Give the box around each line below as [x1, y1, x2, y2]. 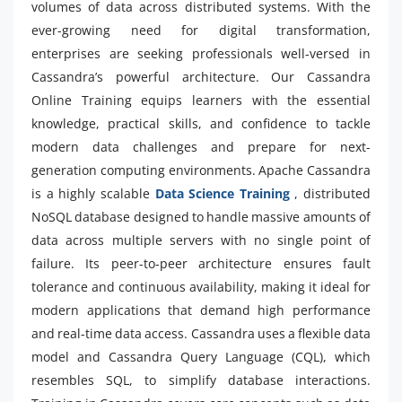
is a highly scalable [31, 184, 155, 202]
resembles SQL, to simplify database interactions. [31, 371, 371, 389]
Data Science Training [154, 184, 290, 202]
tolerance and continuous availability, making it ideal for [31, 277, 371, 295]
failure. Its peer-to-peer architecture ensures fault [31, 254, 371, 272]
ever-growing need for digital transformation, [31, 21, 371, 39]
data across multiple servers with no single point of [31, 231, 371, 249]
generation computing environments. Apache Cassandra [31, 161, 371, 179]
